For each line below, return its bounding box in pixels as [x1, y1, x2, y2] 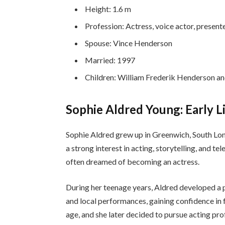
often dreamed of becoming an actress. [66, 156, 200, 166]
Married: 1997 [85, 55, 136, 65]
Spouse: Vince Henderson [85, 38, 173, 48]
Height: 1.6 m [85, 4, 132, 14]
